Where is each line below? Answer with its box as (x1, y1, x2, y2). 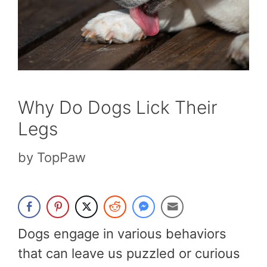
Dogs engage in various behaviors (18, 225, 226, 241)
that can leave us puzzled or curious (18, 245, 240, 261)
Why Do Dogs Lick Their (18, 96, 218, 118)
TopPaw (37, 149, 86, 165)
